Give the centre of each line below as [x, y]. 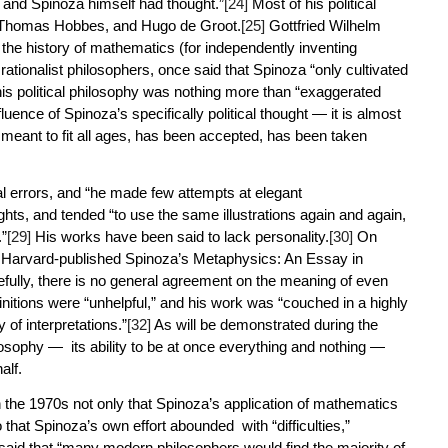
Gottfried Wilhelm [322, 26]
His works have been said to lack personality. [179, 236]
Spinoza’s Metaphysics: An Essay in [243, 258]
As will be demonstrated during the [264, 324]
